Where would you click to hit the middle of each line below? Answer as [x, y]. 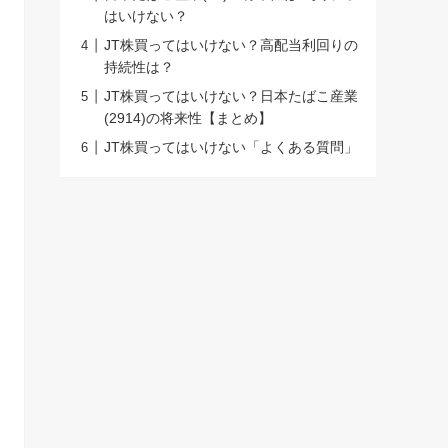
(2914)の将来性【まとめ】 [188, 118]
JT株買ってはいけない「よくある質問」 [231, 147]
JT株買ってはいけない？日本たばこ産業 [231, 96]
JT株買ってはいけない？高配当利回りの [231, 45]
